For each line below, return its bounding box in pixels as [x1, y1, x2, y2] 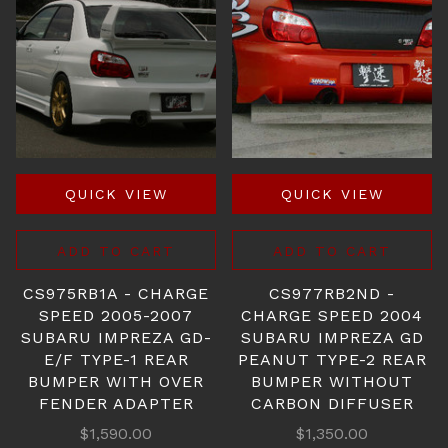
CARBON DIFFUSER [250, 394, 414, 413]
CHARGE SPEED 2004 [241, 306, 423, 325]
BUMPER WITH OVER [28, 372, 204, 391]
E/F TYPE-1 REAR [43, 350, 189, 369]
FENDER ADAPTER [38, 394, 194, 413]
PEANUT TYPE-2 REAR [237, 350, 427, 369]
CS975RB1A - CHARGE [23, 284, 209, 303]
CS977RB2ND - [269, 284, 395, 303]
